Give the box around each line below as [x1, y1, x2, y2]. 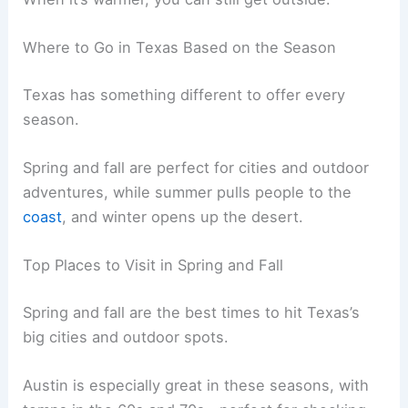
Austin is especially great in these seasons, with [23, 375, 370, 394]
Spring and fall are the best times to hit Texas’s [23, 302, 361, 321]
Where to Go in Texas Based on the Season [23, 37, 337, 56]
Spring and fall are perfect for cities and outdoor [23, 158, 370, 177]
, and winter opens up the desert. [62, 207, 304, 226]
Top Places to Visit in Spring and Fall [23, 256, 284, 275]
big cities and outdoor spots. [23, 327, 229, 346]
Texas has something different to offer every [23, 85, 346, 104]
